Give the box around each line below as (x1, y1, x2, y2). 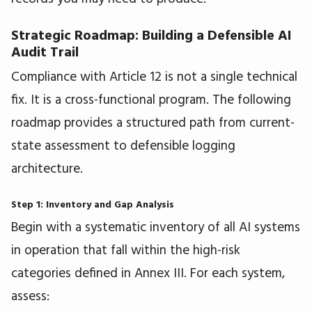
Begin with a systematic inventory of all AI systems (11, 217, 300, 235)
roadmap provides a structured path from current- (11, 113, 295, 130)
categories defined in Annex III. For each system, (11, 263, 285, 281)
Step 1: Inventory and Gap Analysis (11, 197, 174, 210)
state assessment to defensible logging (11, 136, 235, 153)
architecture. (11, 159, 83, 176)
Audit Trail (11, 42, 79, 60)
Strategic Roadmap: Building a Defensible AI (11, 25, 292, 43)
